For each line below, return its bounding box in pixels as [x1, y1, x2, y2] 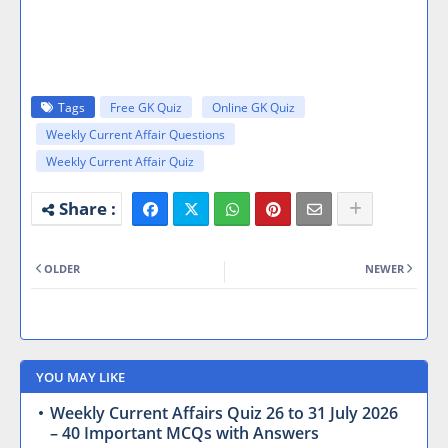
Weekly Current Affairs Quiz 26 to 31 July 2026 [50, 402, 398, 424]
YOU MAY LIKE [36, 368, 125, 386]
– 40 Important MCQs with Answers [50, 422, 319, 444]
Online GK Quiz [212, 99, 295, 116]
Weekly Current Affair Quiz [46, 153, 194, 170]
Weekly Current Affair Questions [46, 126, 225, 143]
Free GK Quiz [110, 99, 182, 116]
